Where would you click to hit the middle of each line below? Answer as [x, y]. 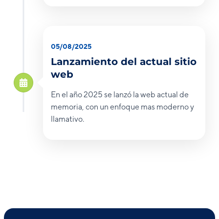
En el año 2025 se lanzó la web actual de [120, 94]
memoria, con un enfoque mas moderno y [122, 107]
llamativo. [67, 119]
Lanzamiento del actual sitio [124, 61]
